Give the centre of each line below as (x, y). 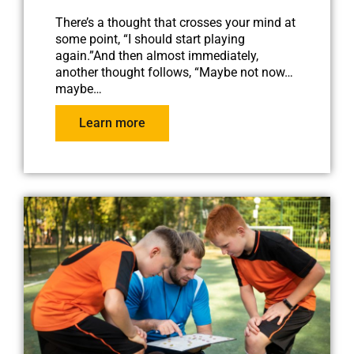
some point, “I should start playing (150, 39)
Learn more (112, 122)
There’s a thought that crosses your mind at (175, 22)
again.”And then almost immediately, (157, 55)
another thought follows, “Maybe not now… (174, 72)
